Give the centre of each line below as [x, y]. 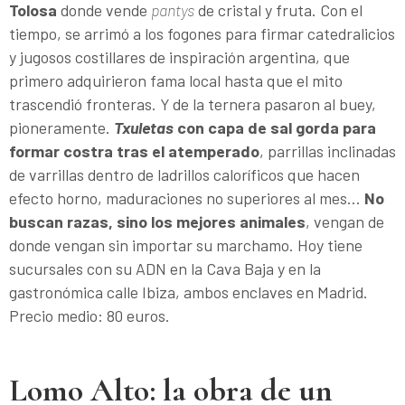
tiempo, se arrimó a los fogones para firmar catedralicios [202, 33]
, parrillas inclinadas [328, 151]
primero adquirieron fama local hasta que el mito [176, 80]
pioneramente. [61, 127]
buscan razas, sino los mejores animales [157, 221]
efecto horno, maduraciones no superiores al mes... [187, 198]
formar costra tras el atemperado [134, 151]
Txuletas [144, 127]
